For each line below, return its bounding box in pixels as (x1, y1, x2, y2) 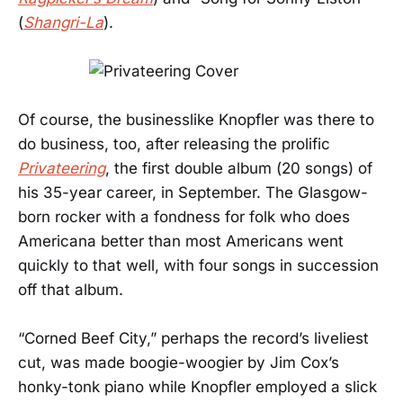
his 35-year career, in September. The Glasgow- (18, 184, 368, 202)
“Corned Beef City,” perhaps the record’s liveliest (18, 329, 369, 348)
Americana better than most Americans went (18, 232, 344, 251)
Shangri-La (23, 13, 103, 31)
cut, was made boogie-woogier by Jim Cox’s (18, 354, 339, 372)
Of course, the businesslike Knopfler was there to (18, 111, 374, 130)
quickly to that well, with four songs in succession (18, 256, 379, 275)
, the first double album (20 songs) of (105, 159, 372, 178)
